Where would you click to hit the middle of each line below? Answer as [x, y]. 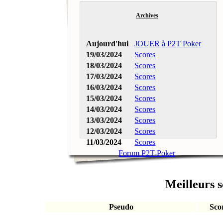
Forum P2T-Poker [147, 153]
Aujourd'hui [108, 43]
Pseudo [121, 207]
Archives [147, 15]
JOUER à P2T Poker [168, 43]
